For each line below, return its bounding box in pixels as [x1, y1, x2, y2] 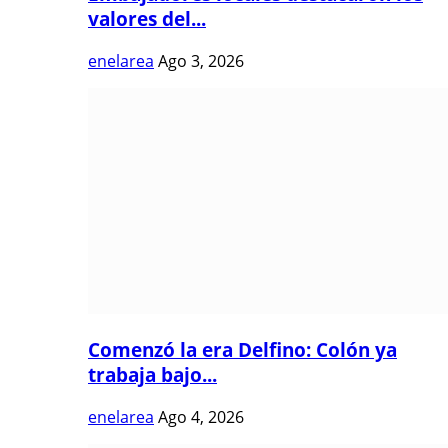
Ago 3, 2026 [158, 49, 244, 72]
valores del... [88, 6, 206, 32]
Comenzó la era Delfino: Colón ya [88, 337, 397, 363]
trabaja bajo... [88, 362, 217, 388]
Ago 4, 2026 [158, 406, 244, 429]
